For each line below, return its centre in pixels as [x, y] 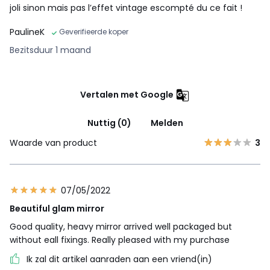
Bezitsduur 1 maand [50, 50]
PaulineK [27, 32]
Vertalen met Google [127, 95]
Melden [167, 123]
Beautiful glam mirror [57, 209]
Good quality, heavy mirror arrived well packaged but [121, 227]
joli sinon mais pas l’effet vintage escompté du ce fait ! [126, 8]
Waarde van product [53, 143]
